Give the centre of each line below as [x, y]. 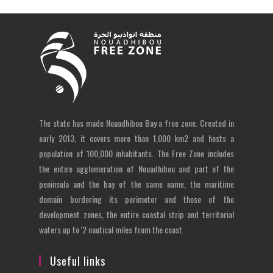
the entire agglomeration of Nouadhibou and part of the [136, 168]
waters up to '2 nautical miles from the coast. [112, 229]
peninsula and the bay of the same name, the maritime [136, 183]
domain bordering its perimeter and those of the [136, 199]
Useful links [78, 261]
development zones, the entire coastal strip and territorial [136, 214]
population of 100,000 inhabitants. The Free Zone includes [136, 153]
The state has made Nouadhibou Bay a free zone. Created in [136, 122]
